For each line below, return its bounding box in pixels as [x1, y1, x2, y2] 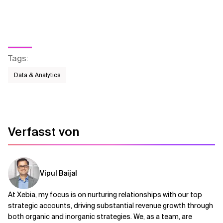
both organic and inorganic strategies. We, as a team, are [8, 212, 192, 221]
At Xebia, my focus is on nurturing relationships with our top [8, 190, 202, 199]
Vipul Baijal [40, 169, 77, 178]
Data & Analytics [14, 71, 60, 79]
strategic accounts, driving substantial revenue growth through [8, 201, 213, 210]
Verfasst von [8, 124, 79, 139]
